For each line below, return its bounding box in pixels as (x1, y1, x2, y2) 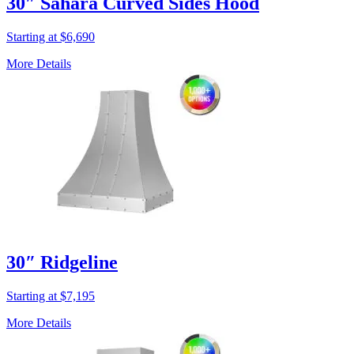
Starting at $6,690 (6, 30, 95, 44)
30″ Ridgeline (6, 252, 118, 273)
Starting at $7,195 (6, 289, 95, 303)
